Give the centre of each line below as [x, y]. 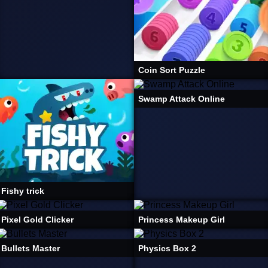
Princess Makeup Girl [182, 220]
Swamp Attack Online [182, 99]
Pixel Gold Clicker [37, 220]
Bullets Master [31, 248]
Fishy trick [23, 191]
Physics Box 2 [167, 248]
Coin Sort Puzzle [172, 70]
